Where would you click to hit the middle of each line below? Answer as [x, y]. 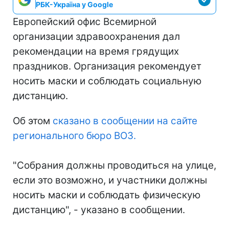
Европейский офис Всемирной [85, 22]
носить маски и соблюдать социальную [107, 81]
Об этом [33, 121]
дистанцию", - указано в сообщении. [99, 210]
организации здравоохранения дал [96, 37]
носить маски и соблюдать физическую [107, 195]
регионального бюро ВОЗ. [74, 136]
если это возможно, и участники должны [110, 180]
